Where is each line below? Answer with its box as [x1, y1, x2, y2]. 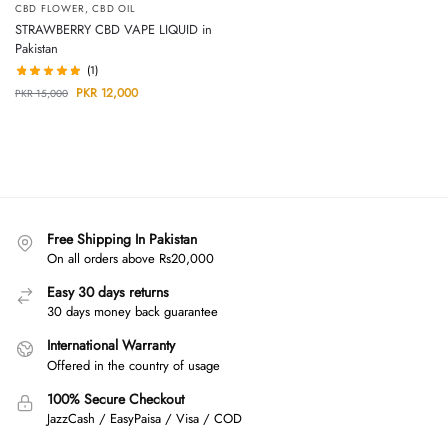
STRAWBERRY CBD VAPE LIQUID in [15, 20, 212, 39]
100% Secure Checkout [47, 388, 184, 409]
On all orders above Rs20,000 [47, 248, 214, 268]
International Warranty [47, 335, 175, 356]
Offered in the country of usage [47, 355, 220, 375]
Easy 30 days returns [47, 281, 169, 302]
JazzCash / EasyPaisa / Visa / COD [47, 409, 242, 429]
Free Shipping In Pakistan [47, 228, 197, 249]
